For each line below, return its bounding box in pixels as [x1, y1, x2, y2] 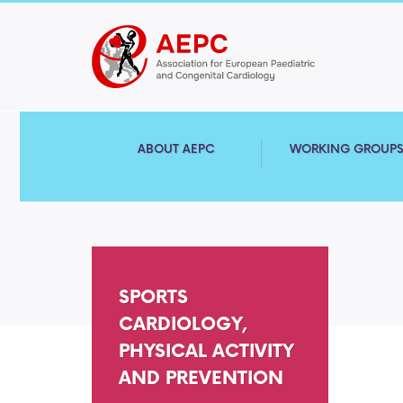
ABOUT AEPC [138, 142, 216, 157]
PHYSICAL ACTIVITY [119, 341, 294, 363]
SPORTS [119, 287, 188, 309]
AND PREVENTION [119, 368, 283, 390]
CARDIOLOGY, [119, 314, 247, 336]
